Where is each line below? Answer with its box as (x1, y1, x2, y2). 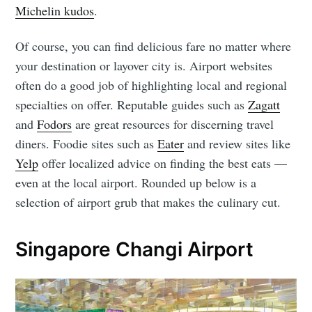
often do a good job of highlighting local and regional (15, 76, 288, 93)
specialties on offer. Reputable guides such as (15, 95, 249, 113)
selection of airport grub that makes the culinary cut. (15, 193, 281, 210)
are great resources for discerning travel (72, 115, 274, 132)
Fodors (37, 115, 72, 132)
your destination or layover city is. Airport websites (15, 56, 273, 74)
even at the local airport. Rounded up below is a (15, 173, 257, 191)
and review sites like (184, 134, 291, 152)
